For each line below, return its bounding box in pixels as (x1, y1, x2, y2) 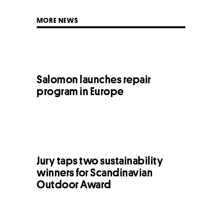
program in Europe (37, 84, 124, 98)
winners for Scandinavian (37, 165, 153, 179)
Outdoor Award (37, 177, 111, 191)
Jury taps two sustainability (37, 153, 163, 167)
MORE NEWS (37, 15, 78, 25)
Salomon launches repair (37, 72, 151, 86)
